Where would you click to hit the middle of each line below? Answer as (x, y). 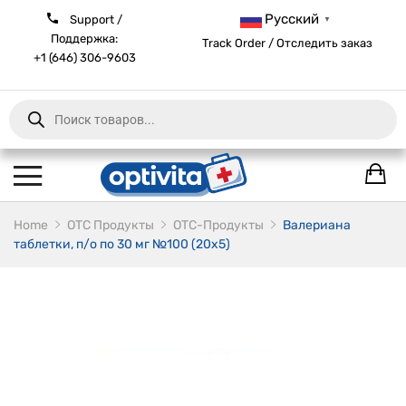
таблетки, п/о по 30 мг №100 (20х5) (122, 244)
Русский (291, 19)
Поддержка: (85, 39)
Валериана (317, 225)
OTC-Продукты (218, 225)
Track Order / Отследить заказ (288, 43)
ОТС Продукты (111, 225)
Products (34, 145)
